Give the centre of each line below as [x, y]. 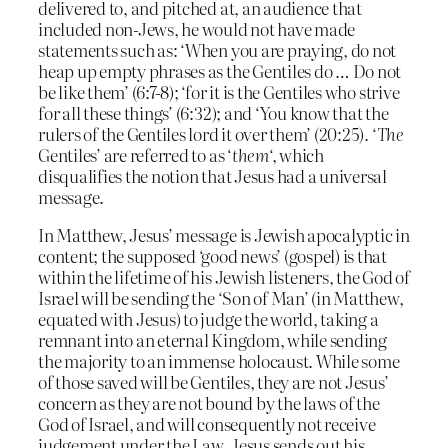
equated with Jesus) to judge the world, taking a [208, 319]
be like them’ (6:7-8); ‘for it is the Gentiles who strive [219, 92]
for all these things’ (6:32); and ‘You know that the [213, 113]
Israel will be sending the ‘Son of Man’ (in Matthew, [221, 298]
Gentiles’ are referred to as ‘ [135, 155]
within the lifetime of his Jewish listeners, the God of [224, 277]
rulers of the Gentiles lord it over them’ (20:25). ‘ [207, 134]
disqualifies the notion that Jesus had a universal [213, 176]
